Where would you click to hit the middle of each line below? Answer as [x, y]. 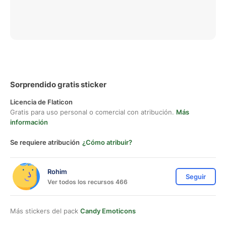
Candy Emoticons [108, 211]
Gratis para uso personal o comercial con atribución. [93, 112]
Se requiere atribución [45, 142]
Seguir [196, 177]
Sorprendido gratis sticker [58, 84]
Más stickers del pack [45, 211]
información [29, 122]
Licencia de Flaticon [41, 102]
